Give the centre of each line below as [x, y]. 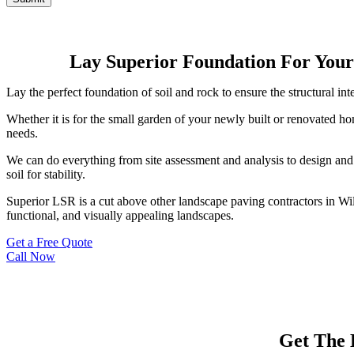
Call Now [31, 256]
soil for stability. [46, 174]
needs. [22, 133]
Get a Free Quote [49, 242]
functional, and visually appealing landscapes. [120, 215]
